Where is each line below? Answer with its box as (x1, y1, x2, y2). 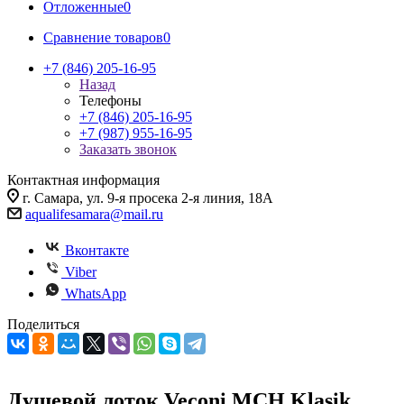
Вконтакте (65, 243, 129, 258)
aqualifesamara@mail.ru (25, 207, 163, 222)
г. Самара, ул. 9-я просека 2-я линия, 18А (23, 190, 273, 206)
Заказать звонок (79, 142, 177, 157)
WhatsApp (65, 286, 126, 301)
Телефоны (79, 93, 142, 108)
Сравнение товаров (43, 30, 163, 45)
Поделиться (7, 317, 79, 332)
